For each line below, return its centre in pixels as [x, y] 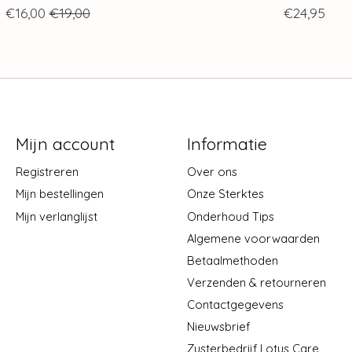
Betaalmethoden [232, 260]
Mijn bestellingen [59, 194]
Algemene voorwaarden [253, 238]
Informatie [227, 144]
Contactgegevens [235, 305]
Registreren [47, 172]
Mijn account [65, 144]
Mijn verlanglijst [56, 216]
